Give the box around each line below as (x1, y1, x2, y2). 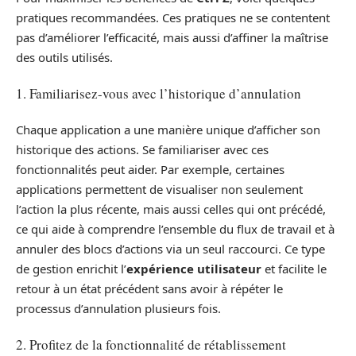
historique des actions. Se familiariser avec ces (16, 141, 269, 157)
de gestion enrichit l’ (16, 260, 126, 277)
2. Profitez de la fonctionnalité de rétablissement (16, 335, 286, 354)
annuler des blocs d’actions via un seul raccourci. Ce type (16, 240, 325, 257)
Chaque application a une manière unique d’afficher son (16, 121, 320, 137)
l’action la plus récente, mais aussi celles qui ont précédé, (16, 200, 326, 217)
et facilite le (261, 260, 327, 277)
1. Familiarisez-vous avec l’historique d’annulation (16, 84, 301, 103)
